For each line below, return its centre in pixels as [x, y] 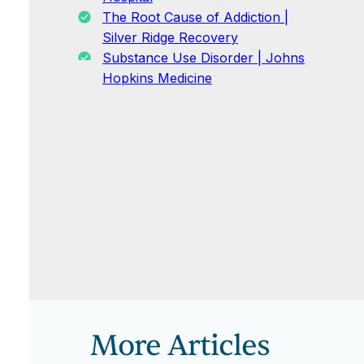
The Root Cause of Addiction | [195, 17]
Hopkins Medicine [157, 78]
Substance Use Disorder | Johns [204, 58]
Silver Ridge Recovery [170, 38]
